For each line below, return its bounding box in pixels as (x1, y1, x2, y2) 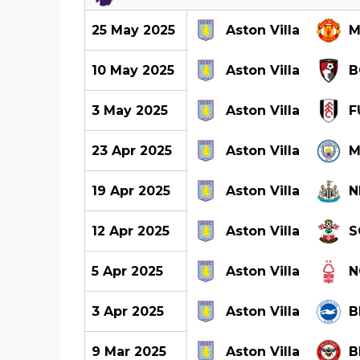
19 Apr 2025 (91, 182, 170, 198)
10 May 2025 (91, 62, 174, 78)
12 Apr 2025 (91, 223, 170, 239)
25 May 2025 (91, 22, 175, 38)
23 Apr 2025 (91, 142, 172, 158)
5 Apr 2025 (91, 263, 163, 279)
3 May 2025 (91, 102, 168, 118)
